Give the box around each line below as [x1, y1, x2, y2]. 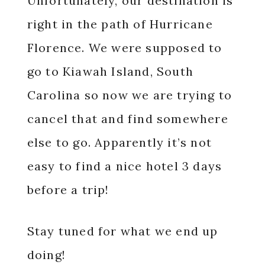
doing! [27, 247, 66, 262]
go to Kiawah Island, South [27, 64, 193, 79]
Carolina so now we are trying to [27, 88, 232, 102]
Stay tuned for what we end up [27, 224, 218, 238]
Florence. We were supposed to [27, 40, 222, 55]
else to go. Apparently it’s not [27, 135, 212, 150]
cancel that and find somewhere [27, 111, 228, 126]
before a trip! [27, 182, 109, 197]
